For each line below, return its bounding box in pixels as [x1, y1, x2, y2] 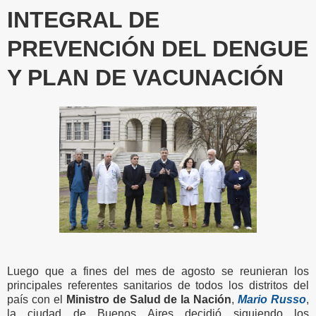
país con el [7, 293, 66, 305]
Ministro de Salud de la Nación [66, 293, 232, 305]
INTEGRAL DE [7, 6, 159, 32]
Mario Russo [238, 293, 307, 305]
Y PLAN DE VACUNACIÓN [7, 64, 284, 90]
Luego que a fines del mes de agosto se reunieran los [7, 265, 309, 277]
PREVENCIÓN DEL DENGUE [7, 35, 308, 61]
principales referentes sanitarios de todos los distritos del [7, 279, 309, 291]
